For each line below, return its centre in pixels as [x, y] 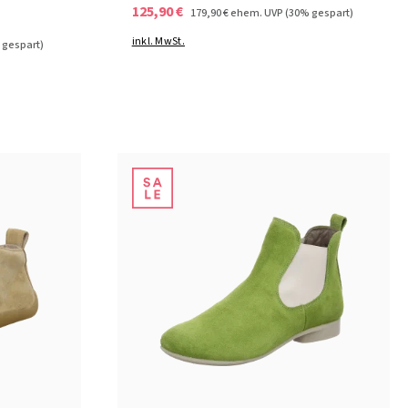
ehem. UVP [256, 14]
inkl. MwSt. [158, 41]
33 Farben [253, 385]
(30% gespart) [319, 14]
